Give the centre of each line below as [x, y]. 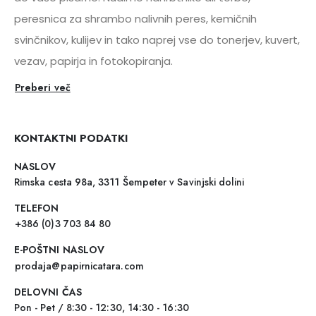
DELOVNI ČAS [48, 292]
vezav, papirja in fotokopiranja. [93, 61]
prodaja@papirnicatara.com [79, 266]
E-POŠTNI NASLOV [60, 250]
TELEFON [37, 208]
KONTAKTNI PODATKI [71, 138]
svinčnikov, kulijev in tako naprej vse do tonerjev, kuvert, [157, 39]
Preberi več [43, 87]
